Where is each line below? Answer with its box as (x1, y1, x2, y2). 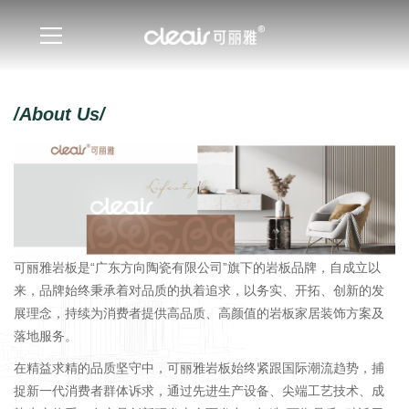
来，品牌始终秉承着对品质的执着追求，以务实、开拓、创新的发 (14, 283, 384, 299)
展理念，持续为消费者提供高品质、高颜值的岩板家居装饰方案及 (14, 306, 384, 321)
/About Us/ (14, 104, 105, 125)
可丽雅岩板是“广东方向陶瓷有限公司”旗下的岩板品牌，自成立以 (14, 260, 381, 276)
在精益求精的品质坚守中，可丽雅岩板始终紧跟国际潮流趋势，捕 (14, 361, 384, 376)
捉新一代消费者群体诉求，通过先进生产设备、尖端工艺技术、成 (14, 383, 384, 399)
